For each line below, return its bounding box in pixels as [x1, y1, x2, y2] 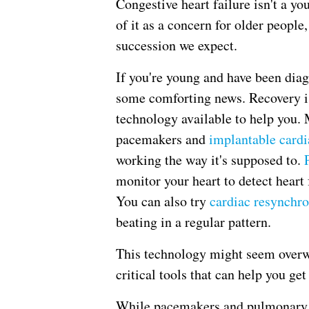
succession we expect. [116, 36, 237, 55]
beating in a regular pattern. [116, 212, 271, 232]
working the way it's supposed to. [116, 150, 304, 170]
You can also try [116, 192, 210, 211]
